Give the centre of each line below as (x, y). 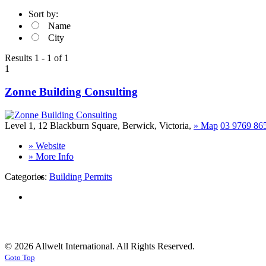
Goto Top (20, 257)
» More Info (51, 156)
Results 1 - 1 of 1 (37, 58)
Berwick (138, 125)
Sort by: (43, 14)
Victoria (174, 125)
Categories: (27, 176)
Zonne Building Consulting (71, 91)
